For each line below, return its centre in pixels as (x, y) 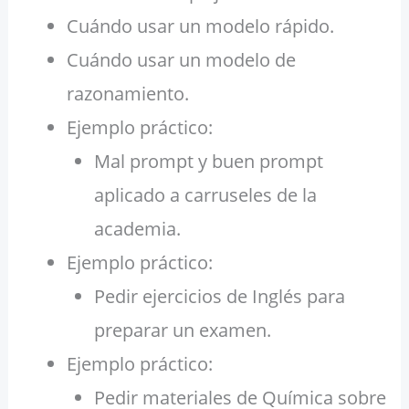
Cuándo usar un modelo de (181, 60)
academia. (137, 229)
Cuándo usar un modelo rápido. (200, 26)
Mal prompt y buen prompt (208, 162)
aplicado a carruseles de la (205, 195)
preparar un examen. (182, 330)
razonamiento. (127, 94)
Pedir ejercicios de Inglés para (219, 297)
